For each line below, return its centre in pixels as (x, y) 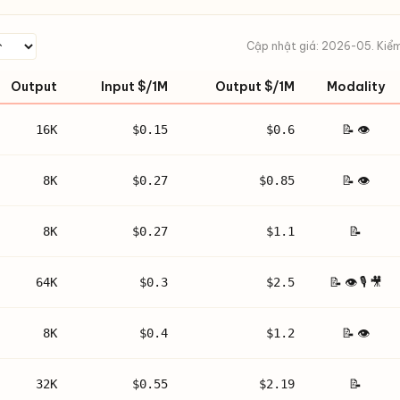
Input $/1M (134, 87)
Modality (355, 87)
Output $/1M (255, 87)
